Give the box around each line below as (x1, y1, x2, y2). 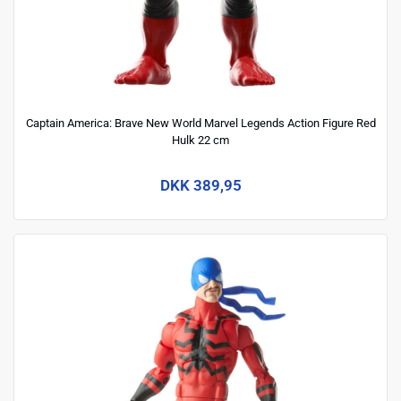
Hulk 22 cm (172, 132, 229, 147)
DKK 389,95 (159, 176, 242, 194)
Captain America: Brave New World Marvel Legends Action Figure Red (25, 115, 376, 130)
